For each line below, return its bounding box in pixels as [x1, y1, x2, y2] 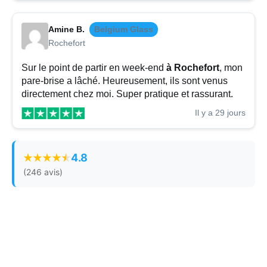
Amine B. [48, 24, 85, 35]
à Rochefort [166, 63, 219, 73]
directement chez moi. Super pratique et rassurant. [21, 89, 233, 100]
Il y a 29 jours [195, 108, 246, 118]
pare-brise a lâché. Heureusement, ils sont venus [21, 76, 228, 86]
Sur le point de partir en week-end [21, 63, 166, 73]
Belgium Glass [94, 24, 153, 35]
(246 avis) [23, 167, 63, 178]
